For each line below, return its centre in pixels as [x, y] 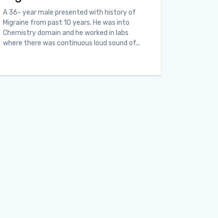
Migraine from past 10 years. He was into [66, 23]
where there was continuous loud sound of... [72, 43]
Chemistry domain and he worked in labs [66, 33]
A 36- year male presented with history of [69, 13]
